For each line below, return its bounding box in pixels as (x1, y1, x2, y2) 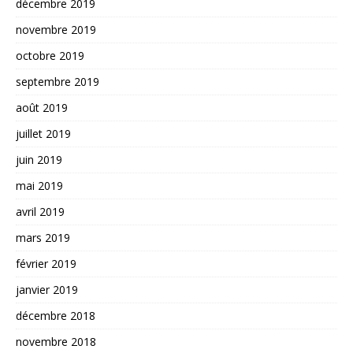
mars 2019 (16, 230, 70, 246)
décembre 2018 (16, 308, 95, 324)
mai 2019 (16, 178, 63, 194)
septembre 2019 (16, 74, 99, 90)
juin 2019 (16, 152, 62, 168)
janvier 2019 (16, 282, 78, 298)
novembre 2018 (16, 334, 96, 350)
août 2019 (16, 100, 68, 116)
